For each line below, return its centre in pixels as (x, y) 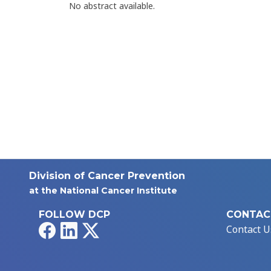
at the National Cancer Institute (103, 191)
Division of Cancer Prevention (107, 176)
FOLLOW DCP (74, 215)
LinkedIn (97, 229)
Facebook (76, 229)
